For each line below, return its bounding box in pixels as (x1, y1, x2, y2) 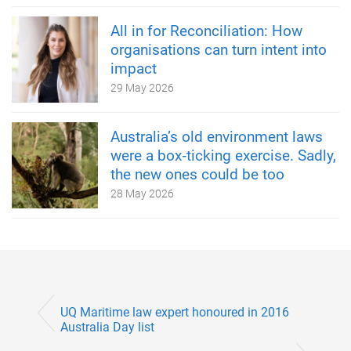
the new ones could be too (110, 165, 284, 183)
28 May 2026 (110, 186, 174, 200)
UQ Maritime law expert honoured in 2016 (60, 304, 289, 320)
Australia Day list (60, 319, 154, 335)
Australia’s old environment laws (110, 127, 323, 146)
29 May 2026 (110, 81, 174, 94)
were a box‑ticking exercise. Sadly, (110, 146, 336, 165)
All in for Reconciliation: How (110, 21, 302, 40)
